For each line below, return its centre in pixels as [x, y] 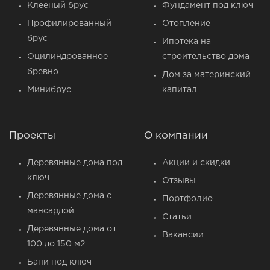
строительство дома [206, 57]
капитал [180, 90]
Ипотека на [187, 42]
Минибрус [49, 90]
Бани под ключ [59, 262]
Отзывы [179, 181]
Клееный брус [58, 6]
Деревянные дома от [72, 229]
